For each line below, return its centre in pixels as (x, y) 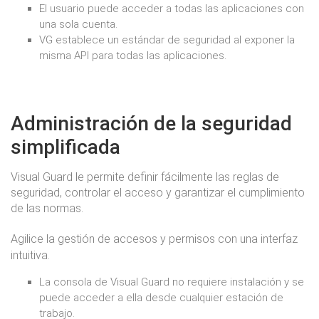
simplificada (66, 147)
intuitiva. (30, 255)
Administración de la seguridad (151, 124)
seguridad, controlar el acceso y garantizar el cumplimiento (158, 193)
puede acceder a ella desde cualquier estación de (161, 298)
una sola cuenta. (78, 24)
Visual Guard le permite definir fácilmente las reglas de (145, 177)
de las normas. (47, 208)
